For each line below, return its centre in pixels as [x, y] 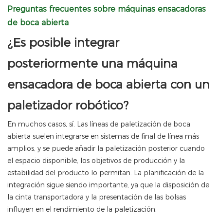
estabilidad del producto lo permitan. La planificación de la [106, 173]
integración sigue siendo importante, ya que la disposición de [108, 185]
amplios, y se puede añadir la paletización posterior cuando [106, 149]
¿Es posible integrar [63, 43]
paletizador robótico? [68, 106]
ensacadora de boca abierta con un [109, 85]
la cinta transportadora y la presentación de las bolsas [97, 197]
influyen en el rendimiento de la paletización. [82, 209]
